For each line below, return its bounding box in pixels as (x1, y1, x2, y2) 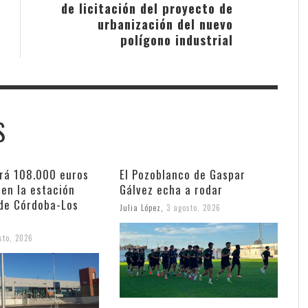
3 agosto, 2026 (166, 201, 221, 213)
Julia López (119, 201, 161, 213)
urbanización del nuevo (98, 14, 233, 33)
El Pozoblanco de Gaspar (119, 165, 245, 183)
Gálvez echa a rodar (119, 180, 223, 198)
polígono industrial (120, 30, 233, 49)
